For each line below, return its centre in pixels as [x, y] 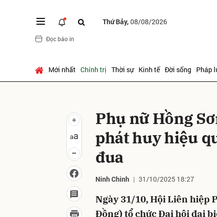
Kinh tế [149, 70]
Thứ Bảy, [116, 21]
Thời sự [123, 70]
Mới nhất [62, 70]
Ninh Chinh [112, 179]
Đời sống [178, 70]
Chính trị [93, 70]
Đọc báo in [60, 39]
